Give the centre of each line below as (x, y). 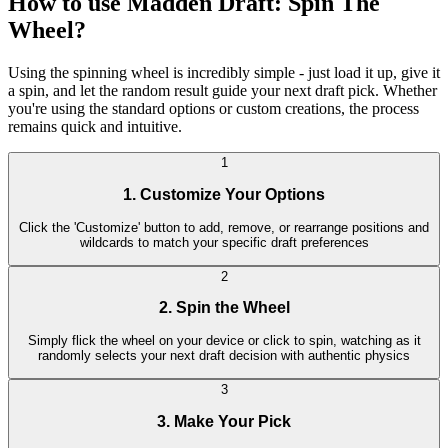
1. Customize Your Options (224, 194)
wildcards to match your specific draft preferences (224, 242)
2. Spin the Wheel (224, 308)
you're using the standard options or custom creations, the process (213, 109)
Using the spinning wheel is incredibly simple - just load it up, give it (224, 73)
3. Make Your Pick (224, 421)
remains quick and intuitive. (95, 127)
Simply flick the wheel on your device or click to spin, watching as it (224, 341)
